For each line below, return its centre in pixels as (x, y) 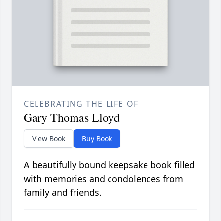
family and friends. (63, 193)
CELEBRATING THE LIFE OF (81, 104)
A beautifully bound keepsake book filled (109, 165)
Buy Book (97, 139)
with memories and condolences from (103, 179)
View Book (49, 139)
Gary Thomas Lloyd (72, 118)
